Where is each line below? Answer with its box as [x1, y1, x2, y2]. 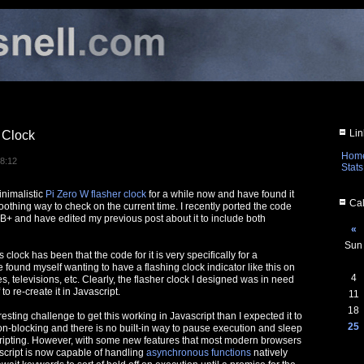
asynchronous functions [146, 347, 251, 359]
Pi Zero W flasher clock [45, 188, 146, 201]
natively [251, 347, 288, 359]
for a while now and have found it [146, 188, 294, 201]
